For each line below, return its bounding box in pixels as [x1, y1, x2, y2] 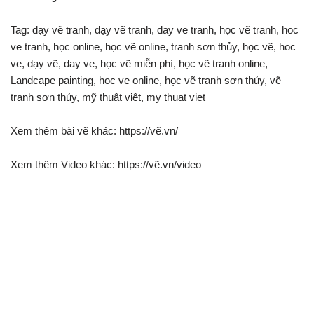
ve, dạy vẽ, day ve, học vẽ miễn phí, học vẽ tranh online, [11, 57, 268, 69]
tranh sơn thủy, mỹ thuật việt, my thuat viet [11, 91, 205, 103]
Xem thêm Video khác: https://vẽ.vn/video [11, 158, 201, 170]
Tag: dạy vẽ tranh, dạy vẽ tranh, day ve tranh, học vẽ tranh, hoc [11, 24, 299, 36]
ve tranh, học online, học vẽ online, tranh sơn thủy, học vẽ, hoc [11, 41, 296, 53]
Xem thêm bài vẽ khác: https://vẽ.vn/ [11, 125, 178, 137]
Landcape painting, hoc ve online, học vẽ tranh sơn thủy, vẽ [11, 74, 281, 86]
